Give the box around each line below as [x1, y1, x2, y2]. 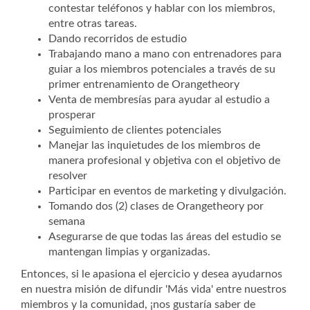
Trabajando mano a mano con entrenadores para [48, 48, 282, 60]
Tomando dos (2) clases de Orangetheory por [48, 201, 264, 212]
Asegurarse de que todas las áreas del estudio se [48, 231, 281, 242]
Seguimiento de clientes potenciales [48, 125, 221, 136]
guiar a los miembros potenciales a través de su [48, 64, 275, 75]
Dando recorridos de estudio [48, 33, 187, 44]
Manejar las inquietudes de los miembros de [48, 140, 260, 151]
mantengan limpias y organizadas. [48, 246, 210, 257]
